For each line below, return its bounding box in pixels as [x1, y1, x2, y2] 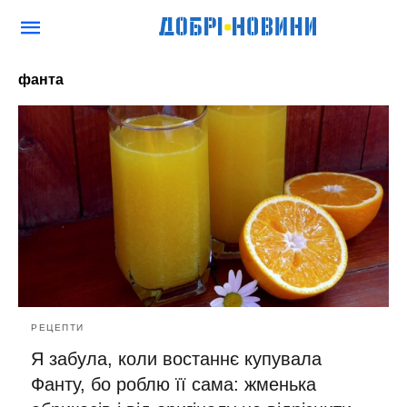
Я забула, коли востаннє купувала [31, 348, 322, 369]
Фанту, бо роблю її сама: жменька [31, 373, 316, 394]
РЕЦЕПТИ [31, 322, 84, 333]
